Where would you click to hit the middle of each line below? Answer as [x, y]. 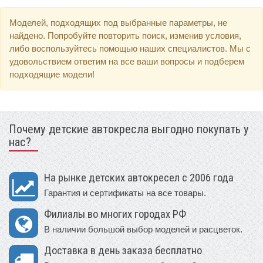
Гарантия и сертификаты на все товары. [125, 193]
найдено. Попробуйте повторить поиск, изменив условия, [125, 36]
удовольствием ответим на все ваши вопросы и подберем [127, 62]
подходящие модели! [52, 75]
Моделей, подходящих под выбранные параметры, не [118, 23]
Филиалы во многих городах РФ [115, 215]
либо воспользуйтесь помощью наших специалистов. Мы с [130, 49]
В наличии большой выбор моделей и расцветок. [143, 230]
